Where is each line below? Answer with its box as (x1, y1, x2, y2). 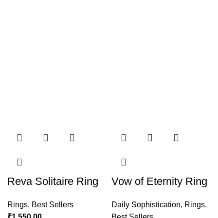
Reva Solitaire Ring (7, 175, 98, 188)
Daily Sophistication (111, 200, 181, 209)
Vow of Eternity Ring (111, 175, 207, 188)
